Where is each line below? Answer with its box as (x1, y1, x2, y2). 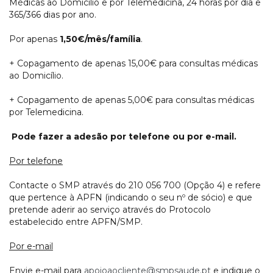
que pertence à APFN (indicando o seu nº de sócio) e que (9, 192, 252, 204)
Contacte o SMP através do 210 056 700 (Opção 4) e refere (9, 180, 261, 191)
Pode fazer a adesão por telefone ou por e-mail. (12, 131, 236, 143)
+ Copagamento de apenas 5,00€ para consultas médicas (9, 94, 254, 106)
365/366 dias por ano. (9, 9, 96, 21)
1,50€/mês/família (60, 34, 141, 45)
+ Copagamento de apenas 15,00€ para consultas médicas (9, 58, 258, 69)
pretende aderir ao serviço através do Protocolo (9, 204, 211, 216)
